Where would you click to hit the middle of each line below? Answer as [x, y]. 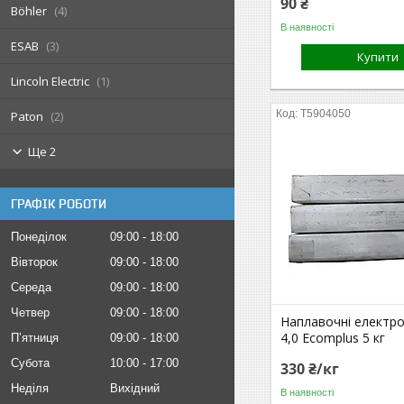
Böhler [29, 11]
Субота [30, 363]
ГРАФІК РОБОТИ [59, 204]
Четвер [30, 312]
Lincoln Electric [50, 81]
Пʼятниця [35, 338]
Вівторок [34, 262]
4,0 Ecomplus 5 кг [333, 338]
